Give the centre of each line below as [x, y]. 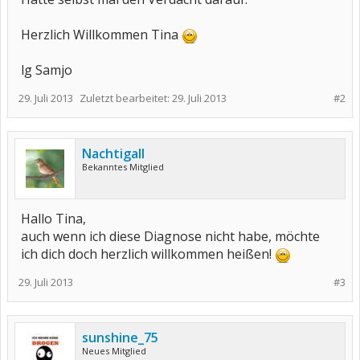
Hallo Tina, [53, 219]
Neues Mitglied [114, 351]
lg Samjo [47, 70]
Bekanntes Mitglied [123, 167]
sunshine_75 [120, 337]
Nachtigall [113, 153]
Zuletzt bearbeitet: [126, 98]
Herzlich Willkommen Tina [101, 35]
